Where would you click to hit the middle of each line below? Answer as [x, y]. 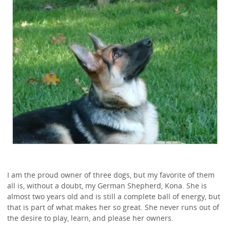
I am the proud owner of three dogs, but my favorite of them [111, 175]
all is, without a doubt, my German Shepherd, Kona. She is [107, 185]
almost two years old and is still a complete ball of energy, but [113, 196]
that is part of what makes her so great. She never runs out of [113, 207]
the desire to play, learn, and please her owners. [90, 218]
